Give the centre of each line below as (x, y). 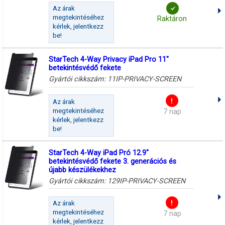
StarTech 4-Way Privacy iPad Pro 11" (108, 60)
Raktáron (172, 19)
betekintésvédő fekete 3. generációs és (112, 161)
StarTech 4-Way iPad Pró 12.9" (98, 153)
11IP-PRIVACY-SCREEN (144, 79)
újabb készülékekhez (82, 170)
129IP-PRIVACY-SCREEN (146, 181)
